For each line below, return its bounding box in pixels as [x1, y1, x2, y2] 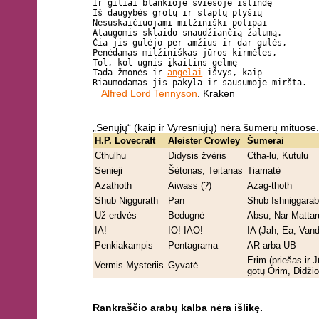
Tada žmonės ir [93, 67, 168, 78]
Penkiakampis [95, 240, 154, 251]
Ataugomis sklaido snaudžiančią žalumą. [93, 27, 283, 38]
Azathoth [95, 180, 132, 192]
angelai [167, 67, 203, 78]
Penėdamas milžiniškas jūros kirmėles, [93, 47, 278, 58]
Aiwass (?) [168, 180, 212, 192]
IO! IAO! [168, 225, 204, 236]
